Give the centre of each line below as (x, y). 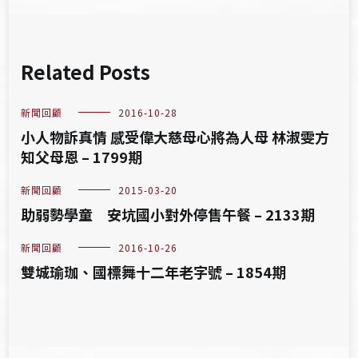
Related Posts (86, 72)
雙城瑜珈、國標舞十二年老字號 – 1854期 (154, 272)
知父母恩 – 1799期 (82, 157)
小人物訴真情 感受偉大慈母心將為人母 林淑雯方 (175, 137)
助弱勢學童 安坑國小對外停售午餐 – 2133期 (168, 214)
